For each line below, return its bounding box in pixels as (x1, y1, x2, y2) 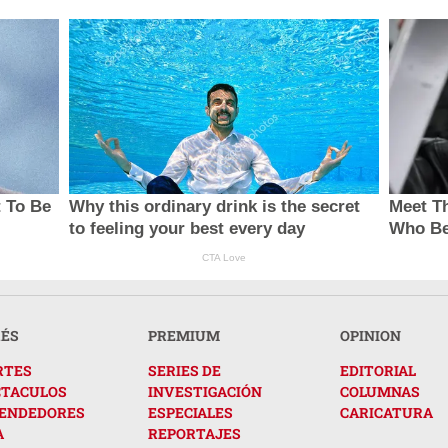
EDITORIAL (340, 360, 416, 380)
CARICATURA (340, 402, 433, 422)
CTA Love (201, 251, 246, 263)
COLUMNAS (340, 381, 420, 401)
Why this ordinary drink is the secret (68, 196, 360, 216)
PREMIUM (148, 325, 220, 345)
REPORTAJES (148, 423, 241, 443)
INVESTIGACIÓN (148, 381, 262, 401)
